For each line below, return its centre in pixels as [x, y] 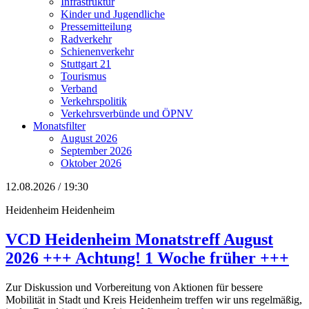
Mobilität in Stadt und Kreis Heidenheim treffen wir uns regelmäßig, [154, 299]
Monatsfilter [59, 126]
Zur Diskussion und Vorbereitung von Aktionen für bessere [134, 287]
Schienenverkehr [97, 51]
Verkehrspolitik [94, 101]
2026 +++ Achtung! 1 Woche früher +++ [147, 258]
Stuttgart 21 [86, 64]
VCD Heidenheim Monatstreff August [139, 239]
